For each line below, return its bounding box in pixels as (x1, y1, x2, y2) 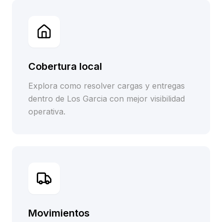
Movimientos (28, 207, 90, 219)
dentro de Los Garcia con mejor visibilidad (28, 94, 185, 104)
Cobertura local (28, 60, 102, 72)
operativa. (28, 107, 65, 116)
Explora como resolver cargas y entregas (28, 81, 185, 91)
